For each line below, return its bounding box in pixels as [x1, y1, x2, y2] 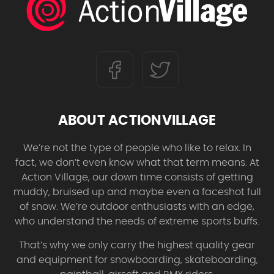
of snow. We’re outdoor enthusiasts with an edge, [20, 201, 254, 212]
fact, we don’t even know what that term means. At [15, 157, 259, 168]
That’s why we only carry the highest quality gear [19, 240, 255, 250]
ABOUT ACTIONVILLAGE [57, 113, 217, 127]
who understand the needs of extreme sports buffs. [15, 216, 259, 226]
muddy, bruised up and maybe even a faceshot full [13, 187, 261, 197]
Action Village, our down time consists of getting [21, 172, 253, 182]
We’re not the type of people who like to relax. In [23, 143, 251, 153]
